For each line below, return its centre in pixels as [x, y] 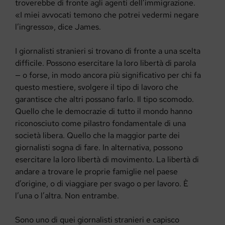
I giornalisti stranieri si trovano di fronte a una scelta [108, 51]
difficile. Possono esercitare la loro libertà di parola [105, 63]
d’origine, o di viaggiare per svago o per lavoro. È [102, 184]
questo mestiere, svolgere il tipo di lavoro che [97, 87]
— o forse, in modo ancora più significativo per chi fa [108, 75]
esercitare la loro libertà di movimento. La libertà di [107, 160]
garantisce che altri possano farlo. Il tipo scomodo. [104, 99]
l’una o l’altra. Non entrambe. [67, 196]
